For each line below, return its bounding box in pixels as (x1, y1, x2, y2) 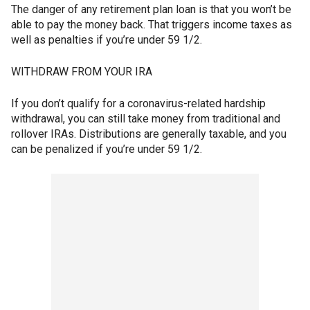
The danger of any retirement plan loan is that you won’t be (11, 2, 291, 16)
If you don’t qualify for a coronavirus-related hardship (11, 96, 266, 110)
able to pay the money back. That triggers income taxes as (11, 17, 292, 31)
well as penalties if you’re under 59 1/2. (11, 33, 202, 46)
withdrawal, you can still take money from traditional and (11, 111, 280, 125)
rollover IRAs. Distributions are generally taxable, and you (11, 127, 286, 140)
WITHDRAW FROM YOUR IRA (11, 64, 152, 78)
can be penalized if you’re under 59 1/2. (11, 142, 202, 156)
